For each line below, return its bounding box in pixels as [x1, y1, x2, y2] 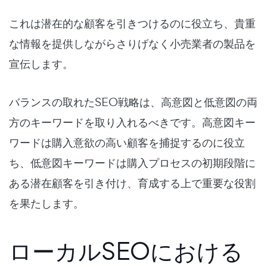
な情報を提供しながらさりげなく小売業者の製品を [9, 35, 256, 51]
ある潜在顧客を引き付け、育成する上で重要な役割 [9, 175, 256, 191]
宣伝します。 [9, 55, 73, 72]
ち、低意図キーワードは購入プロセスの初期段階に [9, 154, 256, 170]
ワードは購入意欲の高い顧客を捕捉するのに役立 [9, 134, 245, 150]
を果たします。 [9, 195, 84, 211]
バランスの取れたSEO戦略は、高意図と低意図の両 [9, 94, 257, 110]
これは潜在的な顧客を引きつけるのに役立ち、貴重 [9, 15, 256, 31]
